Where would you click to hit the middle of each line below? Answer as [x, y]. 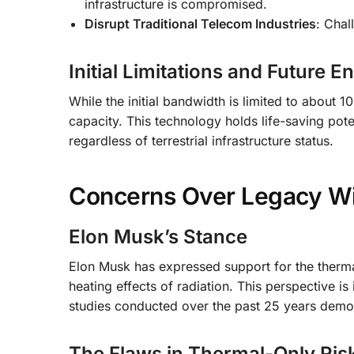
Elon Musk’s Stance [158, 236]
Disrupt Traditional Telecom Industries [200, 23]
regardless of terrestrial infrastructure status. [201, 140]
